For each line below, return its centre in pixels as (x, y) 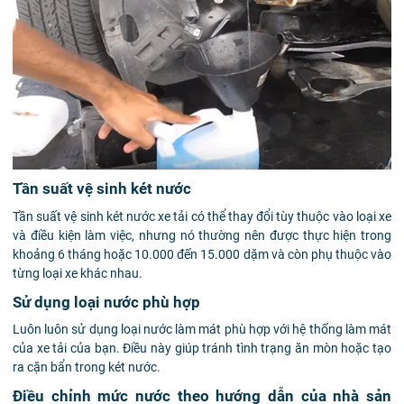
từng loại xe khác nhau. (78, 273)
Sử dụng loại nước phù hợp (106, 302)
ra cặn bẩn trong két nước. (87, 367)
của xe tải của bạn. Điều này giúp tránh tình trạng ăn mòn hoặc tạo (202, 349)
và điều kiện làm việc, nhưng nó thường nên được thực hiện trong (202, 235)
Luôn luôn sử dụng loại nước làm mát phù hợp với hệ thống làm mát (202, 330)
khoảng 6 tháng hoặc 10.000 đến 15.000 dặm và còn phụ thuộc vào (202, 254)
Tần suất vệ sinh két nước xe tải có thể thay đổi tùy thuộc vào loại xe (202, 216)
